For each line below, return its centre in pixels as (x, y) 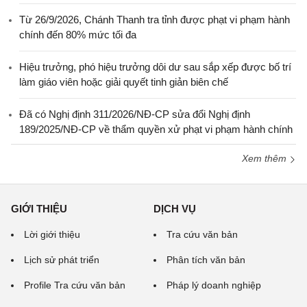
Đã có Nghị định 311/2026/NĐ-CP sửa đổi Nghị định (135, 114)
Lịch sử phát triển (62, 260)
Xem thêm (266, 159)
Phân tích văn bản (206, 260)
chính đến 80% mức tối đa (78, 35)
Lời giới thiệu (52, 235)
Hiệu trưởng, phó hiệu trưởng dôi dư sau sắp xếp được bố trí (155, 67)
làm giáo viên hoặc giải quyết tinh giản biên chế (124, 82)
